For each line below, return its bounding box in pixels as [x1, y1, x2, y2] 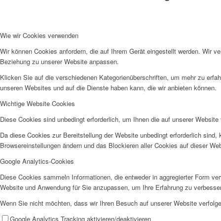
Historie [140, 52, 162, 62]
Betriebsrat [140, 203, 171, 213]
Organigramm [140, 128, 179, 137]
